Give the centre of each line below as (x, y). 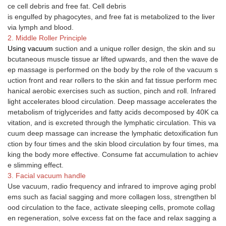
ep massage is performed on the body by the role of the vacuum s (113, 69)
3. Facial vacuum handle (47, 175)
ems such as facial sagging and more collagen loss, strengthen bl (112, 196)
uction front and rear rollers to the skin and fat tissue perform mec (112, 80)
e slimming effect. (37, 165)
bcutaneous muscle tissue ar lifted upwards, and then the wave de (113, 59)
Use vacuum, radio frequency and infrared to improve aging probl (112, 186)
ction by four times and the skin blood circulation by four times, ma (113, 144)
